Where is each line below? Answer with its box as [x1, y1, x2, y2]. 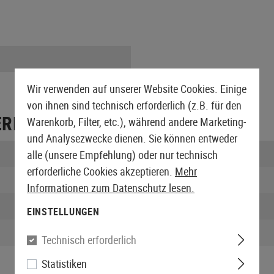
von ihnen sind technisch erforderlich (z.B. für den [27, 98, 242, 113]
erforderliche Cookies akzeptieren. [27, 164, 175, 179]
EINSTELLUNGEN [27, 205, 100, 218]
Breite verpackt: [149, 172, 221, 187]
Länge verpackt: [149, 146, 220, 161]
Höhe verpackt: [149, 198, 217, 213]
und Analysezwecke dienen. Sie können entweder [27, 131, 237, 146]
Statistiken [42, 256, 87, 271]
